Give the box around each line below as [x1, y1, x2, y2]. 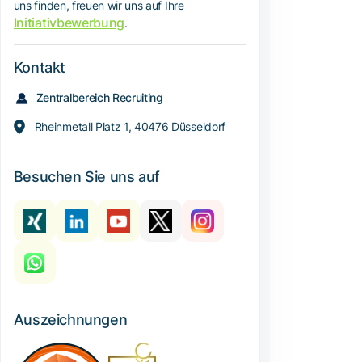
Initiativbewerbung [13, 15, 124, 32]
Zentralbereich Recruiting [36, 90, 163, 105]
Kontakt [13, 59, 65, 77]
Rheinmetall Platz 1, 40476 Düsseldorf [34, 120, 225, 134]
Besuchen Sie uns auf [13, 168, 160, 186]
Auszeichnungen [13, 311, 128, 329]
